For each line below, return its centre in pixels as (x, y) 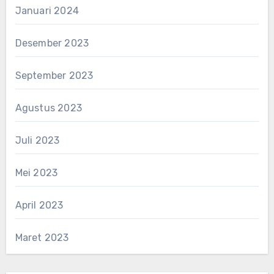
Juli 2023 (37, 140)
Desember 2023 (52, 43)
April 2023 (39, 205)
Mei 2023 (36, 172)
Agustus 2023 (48, 108)
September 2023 (54, 75)
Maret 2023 (42, 237)
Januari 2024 (47, 10)
